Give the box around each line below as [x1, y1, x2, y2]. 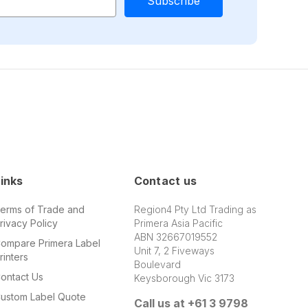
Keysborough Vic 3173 [133, 272, 234, 284]
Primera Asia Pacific [133, 217, 223, 229]
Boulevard [133, 258, 181, 270]
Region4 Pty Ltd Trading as [133, 203, 256, 215]
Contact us [133, 173, 197, 188]
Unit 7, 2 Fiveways [133, 244, 214, 256]
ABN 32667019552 [133, 230, 217, 243]
